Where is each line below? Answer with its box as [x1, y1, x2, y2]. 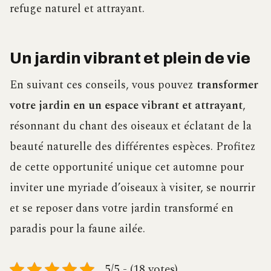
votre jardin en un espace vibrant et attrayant [10, 96, 243, 114]
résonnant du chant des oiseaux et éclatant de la [10, 117, 252, 135]
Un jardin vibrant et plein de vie [10, 50, 250, 67]
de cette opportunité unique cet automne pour [10, 158, 244, 176]
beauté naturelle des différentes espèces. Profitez [10, 137, 256, 155]
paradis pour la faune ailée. [10, 220, 145, 238]
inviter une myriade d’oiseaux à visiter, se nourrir [10, 178, 255, 197]
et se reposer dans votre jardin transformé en [10, 199, 233, 217]
